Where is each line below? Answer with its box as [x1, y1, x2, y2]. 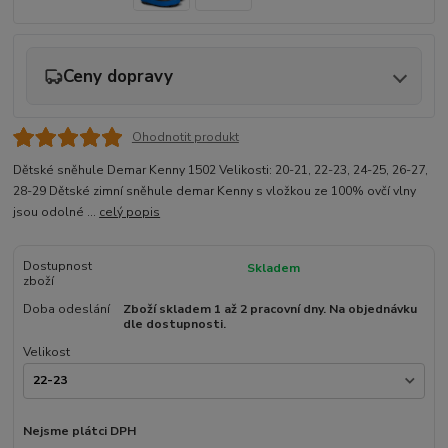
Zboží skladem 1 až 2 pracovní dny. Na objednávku [122, 301, 417, 318]
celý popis [99, 204, 161, 221]
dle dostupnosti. [122, 316, 226, 333]
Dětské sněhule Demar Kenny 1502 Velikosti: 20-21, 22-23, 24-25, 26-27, [13, 162, 429, 179]
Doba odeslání [22, 301, 110, 318]
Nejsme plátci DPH [22, 422, 136, 439]
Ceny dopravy [63, 64, 174, 88]
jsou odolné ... [13, 204, 100, 221]
